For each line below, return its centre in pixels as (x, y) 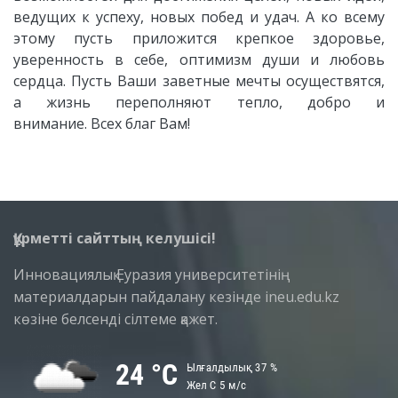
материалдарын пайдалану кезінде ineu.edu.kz (176, 297)
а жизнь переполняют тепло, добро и (199, 102)
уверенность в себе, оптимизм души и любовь (199, 60)
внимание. (52, 123)
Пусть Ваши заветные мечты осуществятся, (228, 81)
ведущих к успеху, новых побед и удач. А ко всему (199, 17)
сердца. (43, 81)
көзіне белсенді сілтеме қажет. (115, 319)
